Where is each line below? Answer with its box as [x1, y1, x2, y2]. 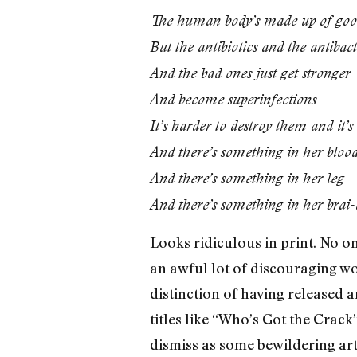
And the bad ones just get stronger [149, 65, 351, 82]
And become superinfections [149, 91, 316, 108]
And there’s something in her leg [149, 170, 344, 187]
